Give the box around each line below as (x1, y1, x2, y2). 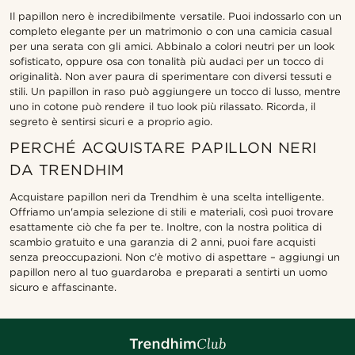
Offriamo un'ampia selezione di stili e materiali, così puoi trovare (10, 206, 334, 219)
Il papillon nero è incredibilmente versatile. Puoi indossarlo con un (10, 10, 342, 23)
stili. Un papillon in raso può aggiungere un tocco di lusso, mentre (10, 86, 342, 98)
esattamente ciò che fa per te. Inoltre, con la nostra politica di (10, 221, 323, 234)
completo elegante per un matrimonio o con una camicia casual (10, 25, 332, 38)
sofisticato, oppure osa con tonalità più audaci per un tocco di (10, 55, 324, 68)
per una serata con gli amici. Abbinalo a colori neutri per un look (10, 40, 335, 53)
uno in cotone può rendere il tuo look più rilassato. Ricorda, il (10, 101, 316, 113)
